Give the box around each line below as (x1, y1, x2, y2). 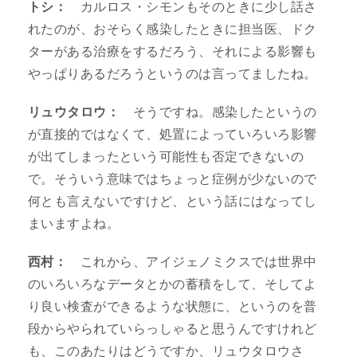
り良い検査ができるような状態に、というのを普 (28, 300, 317, 313)
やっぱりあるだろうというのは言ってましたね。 (28, 67, 317, 80)
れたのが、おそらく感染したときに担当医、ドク (28, 22, 317, 36)
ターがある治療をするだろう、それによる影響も (28, 45, 317, 58)
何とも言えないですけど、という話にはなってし (28, 194, 317, 208)
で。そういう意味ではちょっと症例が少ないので (28, 172, 317, 186)
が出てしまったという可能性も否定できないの (28, 150, 304, 163)
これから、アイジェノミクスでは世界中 (67, 255, 317, 269)
